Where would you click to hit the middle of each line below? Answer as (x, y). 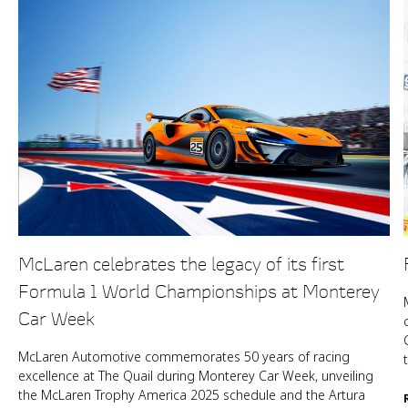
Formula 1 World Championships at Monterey (199, 291)
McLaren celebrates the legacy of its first (181, 264)
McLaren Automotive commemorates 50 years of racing (184, 357)
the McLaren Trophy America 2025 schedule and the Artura (192, 395)
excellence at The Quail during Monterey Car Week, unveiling (196, 376)
